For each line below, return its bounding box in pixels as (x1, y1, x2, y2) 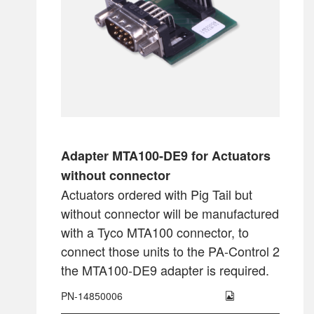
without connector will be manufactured (60, 203, 279, 222)
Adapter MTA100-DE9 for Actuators (60, 146, 271, 165)
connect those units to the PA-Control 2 (60, 241, 280, 260)
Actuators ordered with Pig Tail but (60, 184, 252, 203)
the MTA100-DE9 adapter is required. (60, 260, 269, 279)
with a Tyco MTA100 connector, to (60, 222, 249, 241)
